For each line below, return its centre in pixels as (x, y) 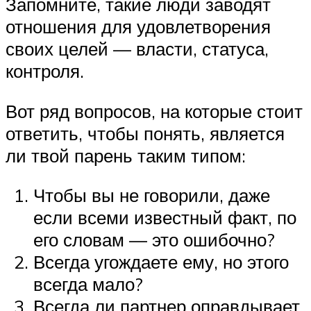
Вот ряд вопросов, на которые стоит (154, 111)
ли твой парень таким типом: (126, 155)
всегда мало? (88, 284)
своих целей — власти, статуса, (137, 49)
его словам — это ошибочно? (154, 240)
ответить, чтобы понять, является (145, 133)
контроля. (45, 71)
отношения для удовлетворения (138, 27)
